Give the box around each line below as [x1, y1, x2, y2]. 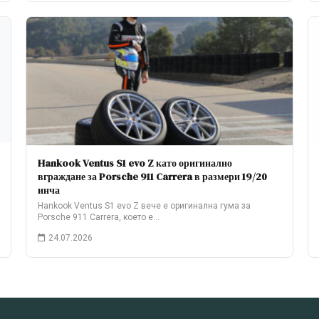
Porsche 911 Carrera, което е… [38, 212, 159, 222]
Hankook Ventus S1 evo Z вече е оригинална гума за [38, 201, 251, 211]
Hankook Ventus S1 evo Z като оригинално [38, 156, 232, 170]
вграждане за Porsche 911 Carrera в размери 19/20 [38, 169, 267, 184]
